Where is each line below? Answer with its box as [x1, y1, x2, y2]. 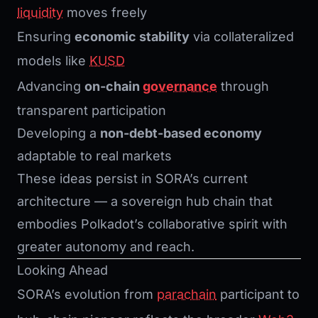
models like [17, 53, 89, 69]
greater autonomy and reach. [17, 239, 194, 255]
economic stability [75, 29, 190, 45]
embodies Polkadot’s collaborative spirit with [17, 216, 287, 232]
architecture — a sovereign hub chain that [17, 194, 273, 209]
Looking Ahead [17, 263, 108, 278]
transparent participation [17, 103, 166, 119]
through [217, 79, 269, 94]
